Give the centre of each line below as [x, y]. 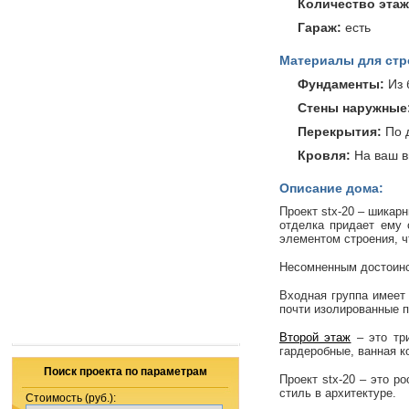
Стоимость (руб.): [71, 398]
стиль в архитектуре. [338, 393]
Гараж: [321, 27]
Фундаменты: [341, 84]
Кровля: [324, 155]
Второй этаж [315, 337]
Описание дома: [331, 188]
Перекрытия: [340, 131]
